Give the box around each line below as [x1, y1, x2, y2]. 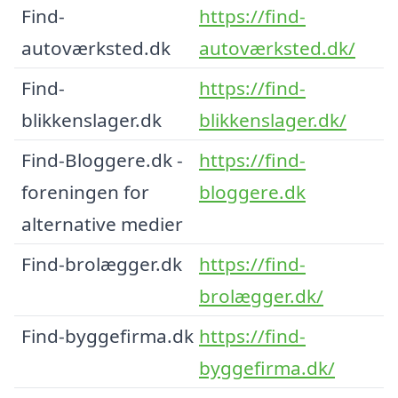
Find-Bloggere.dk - [21, 147, 183, 172]
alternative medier [21, 211, 183, 236]
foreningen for [21, 179, 149, 204]
